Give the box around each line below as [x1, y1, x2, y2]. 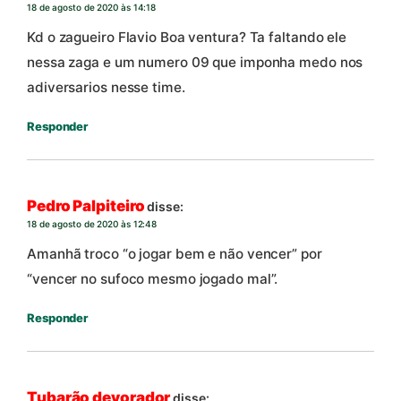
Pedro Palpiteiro [27, 196, 145, 215]
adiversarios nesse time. [27, 78, 185, 96]
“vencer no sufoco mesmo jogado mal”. [27, 269, 278, 287]
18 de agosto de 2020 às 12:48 [27, 218, 158, 229]
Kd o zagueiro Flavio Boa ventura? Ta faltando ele [27, 28, 347, 46]
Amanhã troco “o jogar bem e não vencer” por [27, 244, 322, 262]
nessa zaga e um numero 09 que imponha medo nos [27, 53, 363, 71]
